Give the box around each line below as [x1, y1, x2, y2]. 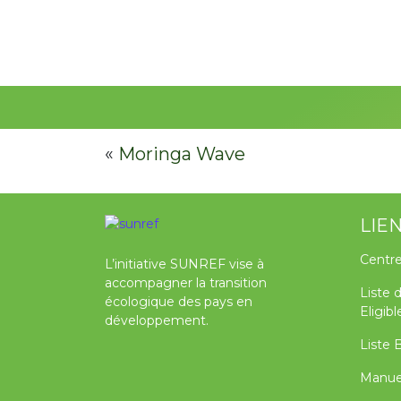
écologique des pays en [105, 294, 252, 311]
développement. [105, 312, 209, 329]
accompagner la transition [105, 275, 267, 292]
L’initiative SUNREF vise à [105, 256, 264, 273]
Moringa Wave [118, 143, 245, 166]
